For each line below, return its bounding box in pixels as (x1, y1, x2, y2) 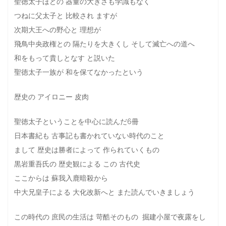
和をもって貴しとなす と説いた (14, 54, 116, 62)
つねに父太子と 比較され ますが (14, 12, 118, 20)
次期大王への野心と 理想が (14, 26, 101, 34)
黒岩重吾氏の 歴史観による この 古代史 (14, 160, 141, 168)
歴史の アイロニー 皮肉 (14, 93, 89, 101)
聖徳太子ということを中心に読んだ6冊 (14, 118, 139, 126)
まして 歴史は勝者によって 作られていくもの (14, 146, 160, 154)
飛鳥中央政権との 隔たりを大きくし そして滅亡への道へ (14, 40, 195, 48)
